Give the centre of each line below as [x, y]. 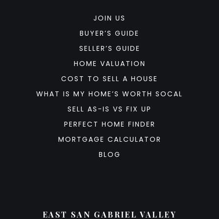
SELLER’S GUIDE [109, 48]
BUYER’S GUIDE [109, 33]
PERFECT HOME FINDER [109, 124]
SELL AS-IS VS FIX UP [109, 109]
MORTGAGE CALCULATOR [109, 139]
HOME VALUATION [109, 64]
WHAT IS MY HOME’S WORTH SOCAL [109, 94]
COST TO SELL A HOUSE [109, 79]
